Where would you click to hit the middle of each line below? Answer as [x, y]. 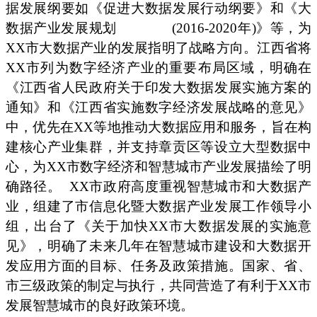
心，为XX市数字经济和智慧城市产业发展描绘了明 [158, 166]
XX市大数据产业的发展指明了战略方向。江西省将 [158, 47]
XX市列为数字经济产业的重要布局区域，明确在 [158, 67]
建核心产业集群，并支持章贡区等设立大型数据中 [158, 146]
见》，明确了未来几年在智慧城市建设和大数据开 [158, 246]
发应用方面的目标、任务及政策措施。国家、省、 [158, 265]
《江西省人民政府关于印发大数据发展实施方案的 [158, 87]
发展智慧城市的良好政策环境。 [100, 305]
